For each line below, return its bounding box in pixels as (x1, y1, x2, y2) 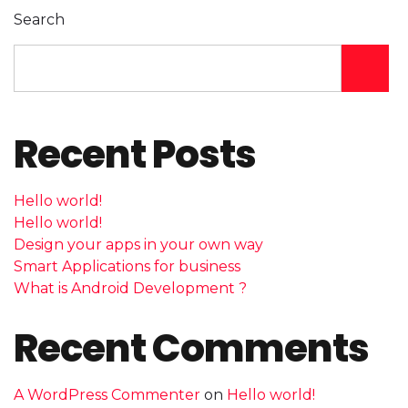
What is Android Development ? (14, 279, 247, 297)
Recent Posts (14, 127, 256, 181)
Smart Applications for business (14, 257, 240, 275)
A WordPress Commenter (14, 385, 200, 403)
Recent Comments (14, 321, 369, 375)
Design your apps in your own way (14, 235, 263, 253)
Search (14, 10, 65, 28)
